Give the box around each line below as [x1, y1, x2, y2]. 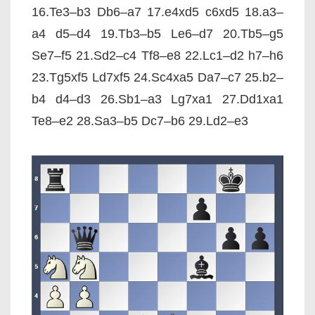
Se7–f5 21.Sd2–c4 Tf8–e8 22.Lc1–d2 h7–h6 [32, 49, 283, 63]
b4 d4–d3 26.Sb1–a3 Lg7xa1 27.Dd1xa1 [32, 92, 283, 106]
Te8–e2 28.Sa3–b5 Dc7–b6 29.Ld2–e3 [32, 114, 248, 128]
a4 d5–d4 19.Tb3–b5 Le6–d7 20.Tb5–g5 [32, 27, 283, 41]
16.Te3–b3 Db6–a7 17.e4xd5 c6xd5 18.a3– [32, 5, 283, 19]
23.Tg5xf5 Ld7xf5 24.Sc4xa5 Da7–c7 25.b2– [32, 70, 283, 84]
